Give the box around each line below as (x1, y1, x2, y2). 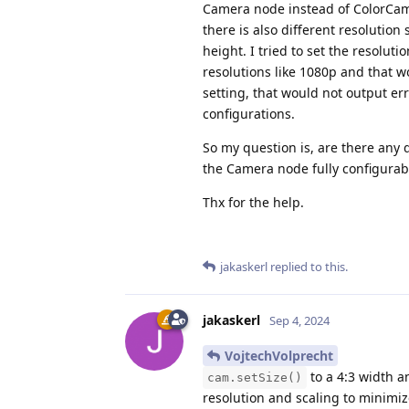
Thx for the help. (203, 194, 304, 212)
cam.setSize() (207, 370, 302, 384)
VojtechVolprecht (225, 346, 333, 364)
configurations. (203, 105, 295, 123)
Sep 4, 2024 (269, 312, 330, 330)
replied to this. (267, 258, 348, 276)
